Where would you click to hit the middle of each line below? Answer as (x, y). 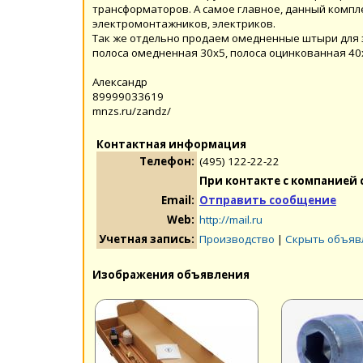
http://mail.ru (231, 219)
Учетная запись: (147, 239)
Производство (237, 239)
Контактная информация (171, 144)
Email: (178, 200)
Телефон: (167, 161)
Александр (120, 81)
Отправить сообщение (268, 200)
